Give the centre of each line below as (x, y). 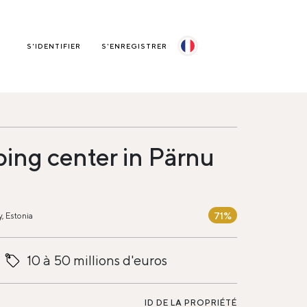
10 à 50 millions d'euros (97, 260)
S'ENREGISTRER (134, 46)
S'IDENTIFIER (54, 46)
